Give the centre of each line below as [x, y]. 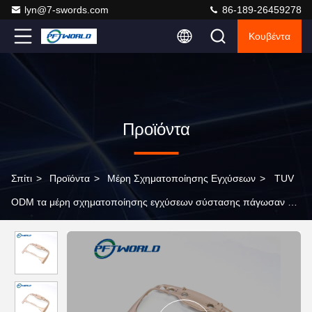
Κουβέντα [270, 36]
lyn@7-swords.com [67, 10]
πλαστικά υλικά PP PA [59, 226]
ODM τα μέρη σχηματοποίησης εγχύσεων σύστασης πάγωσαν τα [154, 202]
